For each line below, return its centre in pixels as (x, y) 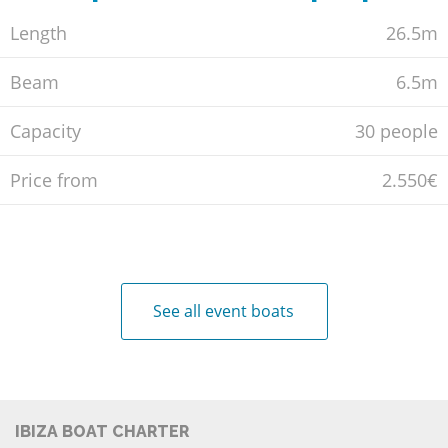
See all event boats (224, 311)
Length (38, 33)
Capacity (45, 131)
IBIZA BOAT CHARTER (102, 432)
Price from (54, 180)
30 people (396, 131)
